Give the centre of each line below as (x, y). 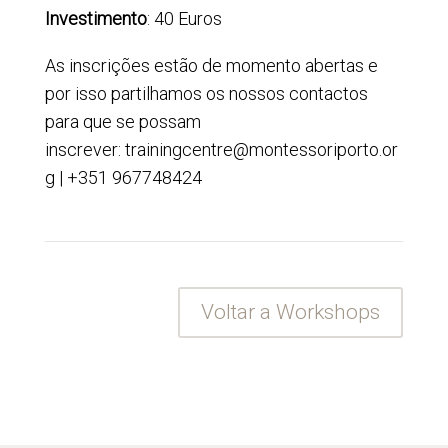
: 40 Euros (184, 18)
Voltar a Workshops (291, 311)
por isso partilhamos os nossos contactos (206, 93)
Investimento (95, 18)
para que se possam (122, 121)
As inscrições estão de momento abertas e (211, 65)
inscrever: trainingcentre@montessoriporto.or (221, 149)
